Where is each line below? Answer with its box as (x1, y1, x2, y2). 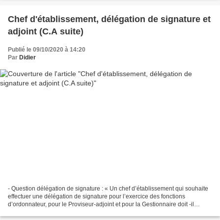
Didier (19, 54, 36, 61)
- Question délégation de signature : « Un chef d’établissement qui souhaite (8, 185, 208, 192)
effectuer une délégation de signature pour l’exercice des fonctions (8, 193, 185, 200)
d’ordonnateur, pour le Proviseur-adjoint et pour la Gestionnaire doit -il (8, 201, 194, 208)
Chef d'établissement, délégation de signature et (8, 14, 211, 24)
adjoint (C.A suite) (8, 26, 83, 36)
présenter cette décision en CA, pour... (8, 209, 109, 216)
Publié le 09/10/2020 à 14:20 (8, 46, 85, 53)
